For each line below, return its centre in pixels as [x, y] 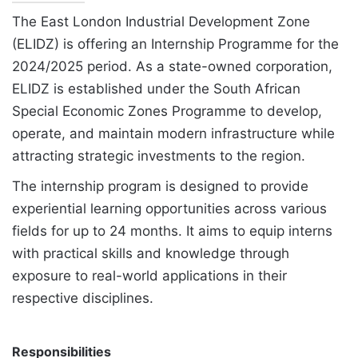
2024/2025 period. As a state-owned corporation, [172, 67]
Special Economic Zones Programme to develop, [167, 111]
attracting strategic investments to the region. [159, 156]
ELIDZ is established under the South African [156, 89]
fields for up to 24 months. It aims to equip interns [172, 231]
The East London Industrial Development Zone [161, 22]
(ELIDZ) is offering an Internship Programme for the [175, 44]
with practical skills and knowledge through [151, 254]
